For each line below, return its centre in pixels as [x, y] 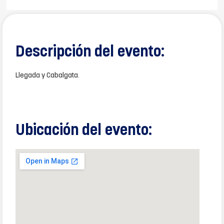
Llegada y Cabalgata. [47, 75]
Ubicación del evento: [84, 131]
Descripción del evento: [90, 52]
